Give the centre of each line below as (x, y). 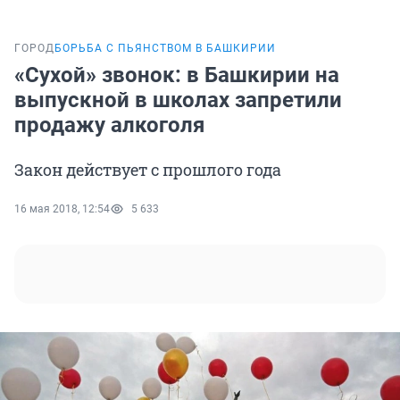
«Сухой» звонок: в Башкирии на (177, 75)
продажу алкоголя (109, 125)
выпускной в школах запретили (178, 100)
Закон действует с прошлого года (148, 170)
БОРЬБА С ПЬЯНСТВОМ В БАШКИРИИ (165, 49)
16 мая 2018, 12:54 (62, 209)
